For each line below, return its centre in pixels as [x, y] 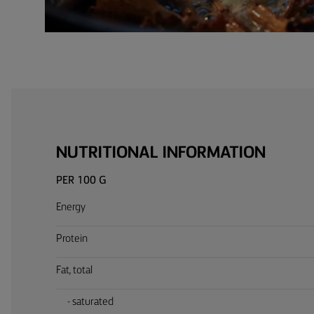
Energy [71, 207]
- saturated [90, 302]
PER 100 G [81, 180]
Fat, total [74, 270]
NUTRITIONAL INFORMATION [161, 153]
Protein [72, 239]
